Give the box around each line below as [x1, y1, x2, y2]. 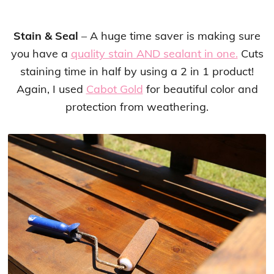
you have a [10, 46, 71, 61]
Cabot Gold [86, 82, 143, 97]
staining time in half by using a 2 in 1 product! [20, 64, 254, 79]
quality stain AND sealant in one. [70, 46, 238, 61]
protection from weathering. [65, 100, 209, 114]
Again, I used [16, 82, 86, 97]
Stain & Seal [13, 29, 78, 43]
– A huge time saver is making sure [78, 29, 261, 43]
